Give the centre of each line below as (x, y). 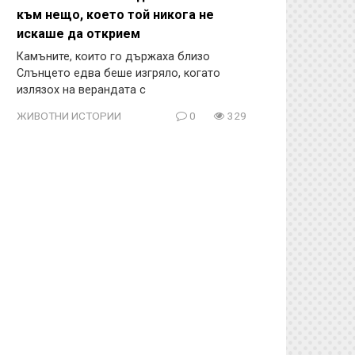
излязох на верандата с (81, 90)
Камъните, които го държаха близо (113, 56)
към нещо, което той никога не (115, 14)
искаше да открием (78, 33)
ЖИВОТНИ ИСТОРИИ (69, 116)
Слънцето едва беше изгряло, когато (118, 73)
